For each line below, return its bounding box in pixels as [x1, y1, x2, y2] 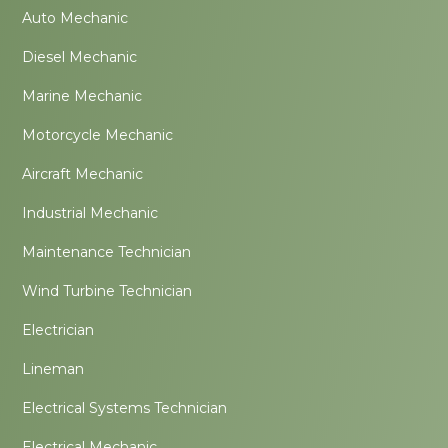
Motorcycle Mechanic [22, 126, 174, 145]
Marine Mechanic [22, 87, 143, 106]
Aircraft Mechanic [22, 165, 144, 184]
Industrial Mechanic [22, 204, 159, 223]
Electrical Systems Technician [22, 399, 228, 418]
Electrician [22, 321, 95, 340]
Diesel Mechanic [22, 48, 138, 67]
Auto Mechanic [22, 9, 129, 28]
